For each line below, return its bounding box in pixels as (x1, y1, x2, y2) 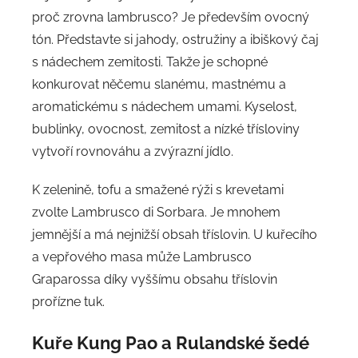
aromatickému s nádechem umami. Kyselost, (32, 98, 297, 114)
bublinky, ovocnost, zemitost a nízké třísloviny (32, 121, 300, 137)
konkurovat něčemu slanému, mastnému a (32, 76, 286, 92)
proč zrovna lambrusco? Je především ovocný (32, 9, 309, 25)
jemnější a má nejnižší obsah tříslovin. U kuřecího (32, 226, 317, 242)
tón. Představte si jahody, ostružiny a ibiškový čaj (32, 31, 319, 47)
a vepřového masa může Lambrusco (32, 249, 252, 265)
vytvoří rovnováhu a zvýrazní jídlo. (32, 143, 233, 159)
